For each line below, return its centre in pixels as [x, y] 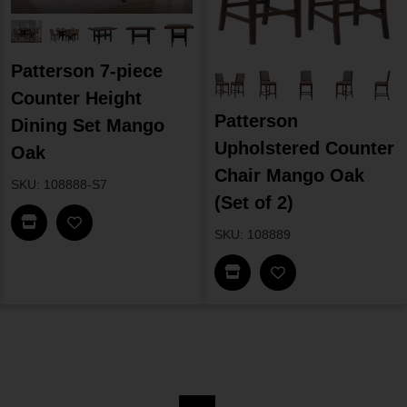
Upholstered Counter [304, 148]
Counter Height [76, 99]
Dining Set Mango [88, 126]
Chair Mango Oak [289, 175]
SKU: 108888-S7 [59, 185]
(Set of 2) [254, 203]
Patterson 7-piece [87, 71]
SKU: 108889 [253, 234]
